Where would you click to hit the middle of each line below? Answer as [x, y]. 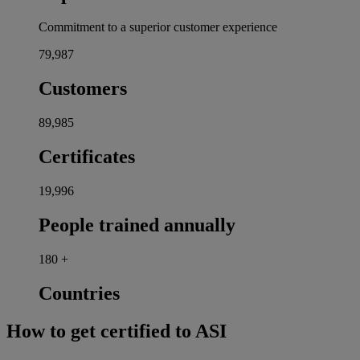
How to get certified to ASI [117, 331]
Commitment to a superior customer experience [158, 27]
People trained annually [137, 225]
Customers [83, 89]
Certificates [87, 157]
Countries [79, 293]
